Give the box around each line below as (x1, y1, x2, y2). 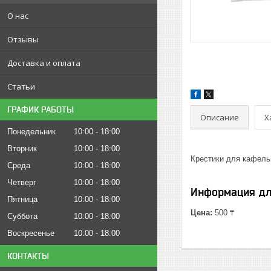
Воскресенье (7, 229, 54, 238)
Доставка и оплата (7, 57, 80, 68)
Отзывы (7, 34, 39, 45)
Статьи (7, 81, 35, 92)
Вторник (7, 144, 37, 153)
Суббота (7, 212, 38, 221)
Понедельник (7, 127, 56, 136)
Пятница (7, 195, 38, 204)
